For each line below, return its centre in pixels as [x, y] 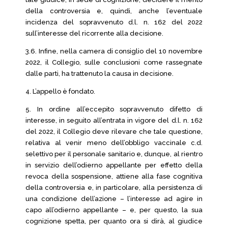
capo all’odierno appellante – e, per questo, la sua [114, 210]
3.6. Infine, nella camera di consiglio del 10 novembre [114, 51]
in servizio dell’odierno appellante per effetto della [114, 165]
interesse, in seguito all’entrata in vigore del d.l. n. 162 [114, 120]
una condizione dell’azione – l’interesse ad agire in [114, 199]
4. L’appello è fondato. [60, 91]
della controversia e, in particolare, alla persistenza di [114, 188]
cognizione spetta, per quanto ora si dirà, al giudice [114, 221]
